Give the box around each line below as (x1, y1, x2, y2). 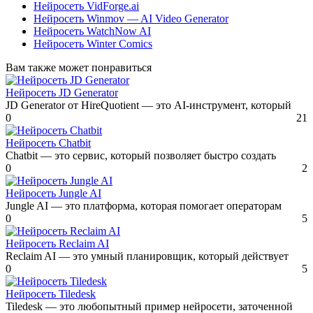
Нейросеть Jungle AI (6, 187, 101, 200)
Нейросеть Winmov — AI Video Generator (34, 13, 228, 25)
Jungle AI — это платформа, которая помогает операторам (6, 200, 282, 212)
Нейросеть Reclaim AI (6, 238, 109, 250)
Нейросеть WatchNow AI (34, 25, 151, 38)
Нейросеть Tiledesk (6, 288, 96, 300)
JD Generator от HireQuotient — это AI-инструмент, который (6, 99, 291, 112)
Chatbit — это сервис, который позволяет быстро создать (6, 150, 276, 162)
